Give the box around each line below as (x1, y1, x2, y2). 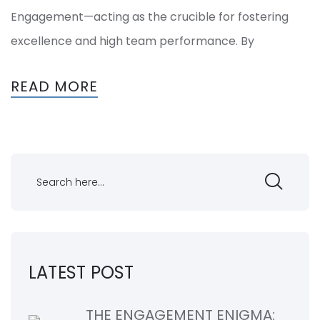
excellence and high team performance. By (11, 33, 254, 50)
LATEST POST (29, 261, 134, 285)
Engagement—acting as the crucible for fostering (11, 9, 289, 26)
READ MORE (11, 76, 98, 97)
